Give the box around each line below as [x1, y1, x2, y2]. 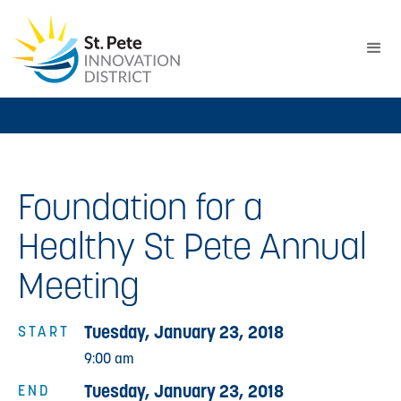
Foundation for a [18, 183, 263, 229]
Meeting [18, 261, 140, 308]
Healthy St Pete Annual [18, 222, 367, 269]
